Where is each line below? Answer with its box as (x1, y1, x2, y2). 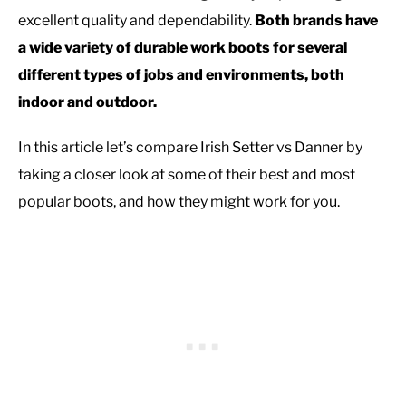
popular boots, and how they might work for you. (18, 193, 340, 211)
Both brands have (255, 12, 378, 30)
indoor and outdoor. (18, 93, 157, 111)
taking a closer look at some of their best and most (18, 166, 355, 184)
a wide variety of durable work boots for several (18, 39, 347, 57)
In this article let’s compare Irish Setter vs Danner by (18, 139, 362, 157)
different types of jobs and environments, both (18, 66, 344, 84)
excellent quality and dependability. (18, 12, 255, 30)
